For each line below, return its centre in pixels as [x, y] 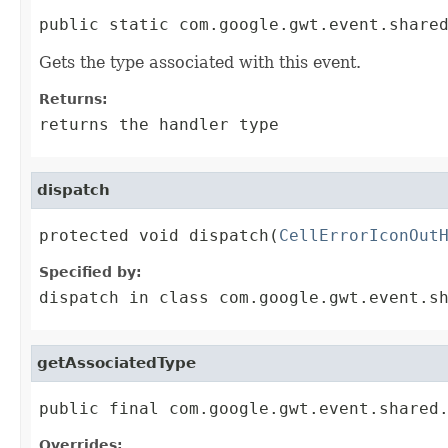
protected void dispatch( [159, 236]
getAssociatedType [116, 363]
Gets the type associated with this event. [200, 63]
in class [169, 298]
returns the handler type [159, 125]
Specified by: [90, 272]
